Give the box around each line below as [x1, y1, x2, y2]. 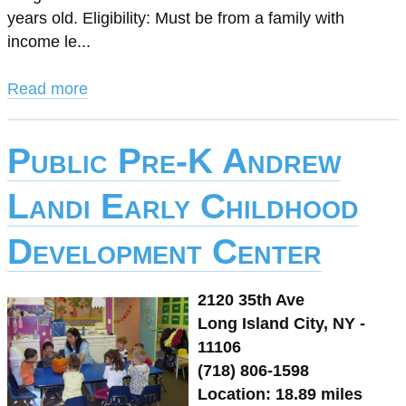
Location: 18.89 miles [198, 385, 362, 403]
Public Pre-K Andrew [7, 141, 341, 180]
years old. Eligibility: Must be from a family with [7, 9, 344, 27]
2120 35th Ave [198, 291, 304, 309]
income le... [7, 33, 91, 51]
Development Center [7, 232, 322, 271]
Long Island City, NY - [198, 314, 365, 333]
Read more [7, 80, 88, 98]
